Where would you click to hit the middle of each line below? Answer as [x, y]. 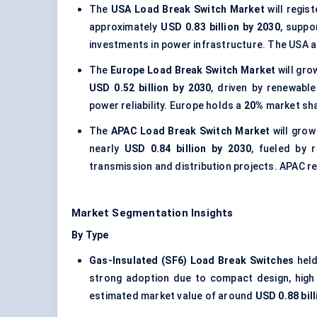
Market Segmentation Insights [152, 213]
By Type [90, 235]
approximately [125, 27]
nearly [107, 149]
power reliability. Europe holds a [167, 106]
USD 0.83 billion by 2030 [220, 27]
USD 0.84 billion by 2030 [188, 149]
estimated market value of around [172, 296]
